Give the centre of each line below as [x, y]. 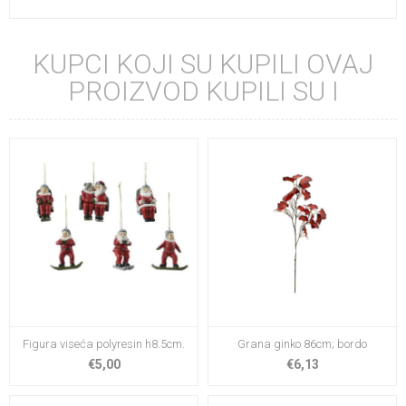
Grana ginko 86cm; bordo [302, 343]
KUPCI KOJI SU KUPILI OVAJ [203, 63]
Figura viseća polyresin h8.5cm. [104, 343]
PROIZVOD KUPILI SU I [203, 91]
